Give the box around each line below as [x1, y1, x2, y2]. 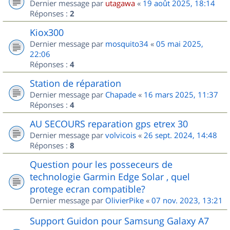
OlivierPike [105, 195, 144, 205]
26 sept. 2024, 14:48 [144, 130, 217, 140]
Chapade [105, 89, 136, 100]
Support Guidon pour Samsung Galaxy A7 [30, 215, 209, 227]
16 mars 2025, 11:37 [144, 89, 218, 100]
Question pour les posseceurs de [30, 158, 172, 170]
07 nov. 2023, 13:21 [151, 195, 223, 205]
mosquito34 [105, 39, 148, 49]
